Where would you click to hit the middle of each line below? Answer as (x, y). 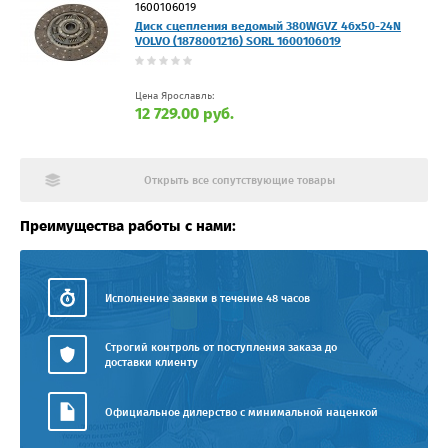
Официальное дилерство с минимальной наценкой (241, 413)
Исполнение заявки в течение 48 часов (207, 299)
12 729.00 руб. (184, 114)
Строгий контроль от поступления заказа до (221, 348)
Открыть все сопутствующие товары (239, 181)
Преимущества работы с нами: (128, 226)
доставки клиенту (151, 363)
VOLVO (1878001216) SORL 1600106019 (238, 41)
